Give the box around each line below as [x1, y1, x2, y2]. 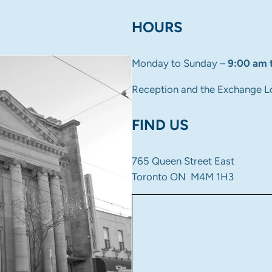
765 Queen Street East [131, 154, 234, 167]
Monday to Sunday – [131, 56, 228, 69]
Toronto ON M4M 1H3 [131, 170, 234, 183]
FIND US [131, 115, 189, 134]
